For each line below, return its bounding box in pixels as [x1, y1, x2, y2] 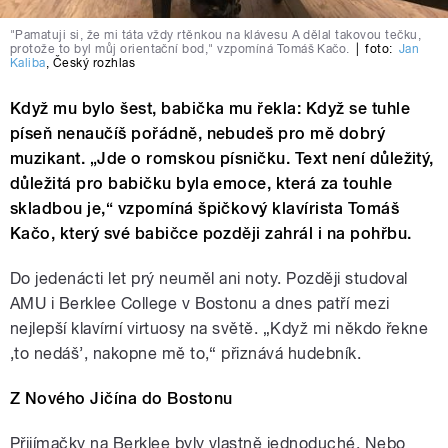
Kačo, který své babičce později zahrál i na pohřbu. [10, 223, 412, 243]
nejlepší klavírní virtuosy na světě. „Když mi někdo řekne [10, 318, 429, 338]
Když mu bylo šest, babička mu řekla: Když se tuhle [10, 98, 411, 118]
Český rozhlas [52, 55, 136, 70]
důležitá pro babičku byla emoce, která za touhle [10, 173, 393, 193]
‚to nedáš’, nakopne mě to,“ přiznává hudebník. [10, 343, 362, 363]
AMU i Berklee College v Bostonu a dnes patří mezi [10, 293, 390, 313]
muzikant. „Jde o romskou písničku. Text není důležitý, [10, 148, 434, 168]
